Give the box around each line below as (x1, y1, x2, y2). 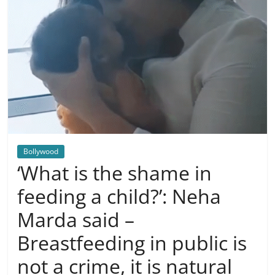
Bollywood (23, 146, 59, 157)
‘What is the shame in (17, 160, 212, 187)
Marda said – (17, 206, 135, 233)
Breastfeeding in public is (17, 230, 247, 257)
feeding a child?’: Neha (17, 183, 222, 210)
